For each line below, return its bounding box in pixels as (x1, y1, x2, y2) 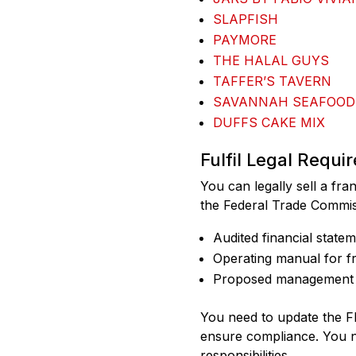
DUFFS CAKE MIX (213, 114, 325, 131)
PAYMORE (213, 32, 277, 48)
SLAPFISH (213, 11, 278, 28)
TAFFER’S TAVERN (213, 73, 331, 90)
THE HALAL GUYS (213, 52, 329, 69)
